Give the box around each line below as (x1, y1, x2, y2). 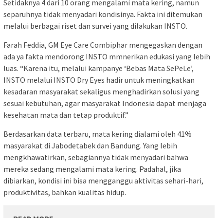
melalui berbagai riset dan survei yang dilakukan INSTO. (3, 21, 187, 31)
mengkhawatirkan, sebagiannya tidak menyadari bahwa (3, 152, 188, 163)
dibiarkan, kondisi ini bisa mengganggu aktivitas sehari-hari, (3, 176, 203, 186)
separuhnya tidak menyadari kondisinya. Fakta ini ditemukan (3, 9, 202, 19)
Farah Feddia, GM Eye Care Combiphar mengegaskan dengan (3, 40, 202, 50)
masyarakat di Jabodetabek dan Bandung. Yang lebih (3, 141, 177, 151)
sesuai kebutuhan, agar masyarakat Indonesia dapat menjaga (3, 98, 206, 109)
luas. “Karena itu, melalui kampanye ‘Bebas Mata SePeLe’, (3, 63, 194, 73)
